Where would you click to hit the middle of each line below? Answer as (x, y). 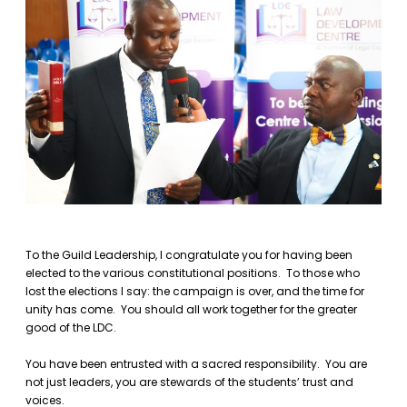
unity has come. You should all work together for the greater (191, 310)
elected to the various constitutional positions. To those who (193, 273)
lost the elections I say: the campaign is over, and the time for (195, 292)
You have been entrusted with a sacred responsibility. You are (196, 364)
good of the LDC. (71, 328)
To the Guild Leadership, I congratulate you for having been (189, 255)
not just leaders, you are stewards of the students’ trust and (189, 382)
